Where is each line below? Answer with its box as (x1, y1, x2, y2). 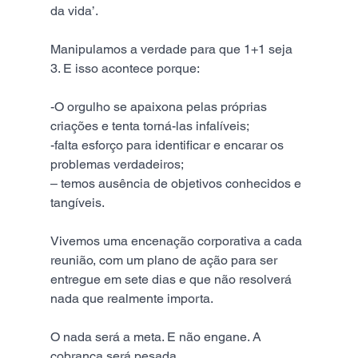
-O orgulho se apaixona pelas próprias (50, 98, 270, 114)
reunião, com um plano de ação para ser (50, 252, 280, 268)
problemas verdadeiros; (50, 156, 184, 172)
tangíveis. (50, 194, 105, 210)
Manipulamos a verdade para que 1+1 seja (50, 41, 296, 57)
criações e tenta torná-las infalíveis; (50, 117, 249, 133)
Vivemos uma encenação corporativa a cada (50, 233, 305, 249)
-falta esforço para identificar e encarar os (50, 137, 287, 153)
